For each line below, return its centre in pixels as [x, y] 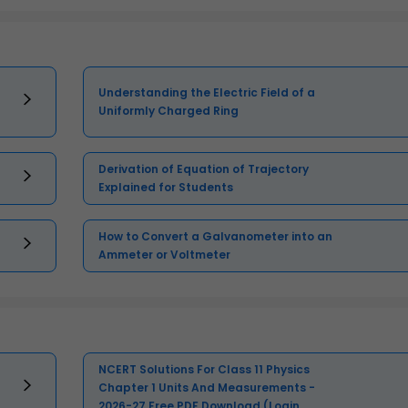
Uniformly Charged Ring [169, 111]
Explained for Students [166, 188]
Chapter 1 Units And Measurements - [207, 388]
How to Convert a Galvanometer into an [216, 237]
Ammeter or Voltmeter [165, 255]
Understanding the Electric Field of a [207, 93]
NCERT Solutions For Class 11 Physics [204, 370]
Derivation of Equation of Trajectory [204, 169]
